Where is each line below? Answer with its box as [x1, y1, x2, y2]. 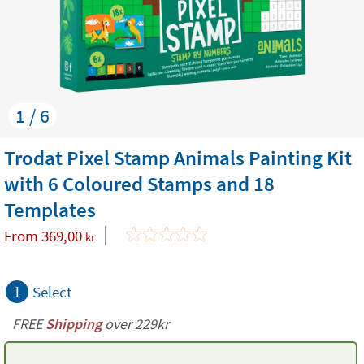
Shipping [45, 314, 102, 333]
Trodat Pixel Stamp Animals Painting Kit [4, 145, 352, 171]
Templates [4, 197, 96, 223]
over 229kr [102, 314, 169, 333]
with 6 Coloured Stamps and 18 [4, 171, 275, 197]
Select [32, 282, 71, 301]
